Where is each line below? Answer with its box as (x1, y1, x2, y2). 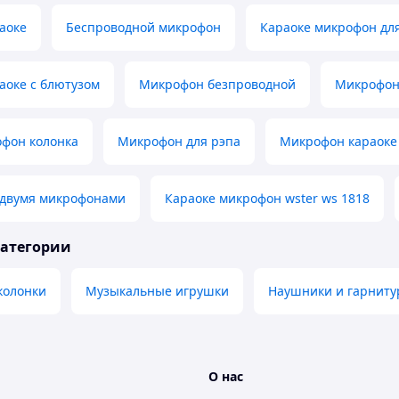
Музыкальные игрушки (85, 282, 229, 300)
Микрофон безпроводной (139, 76, 296, 94)
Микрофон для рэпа (118, 133, 240, 151)
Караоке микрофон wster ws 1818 (165, 190, 370, 208)
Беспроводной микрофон (66, 19, 221, 37)
